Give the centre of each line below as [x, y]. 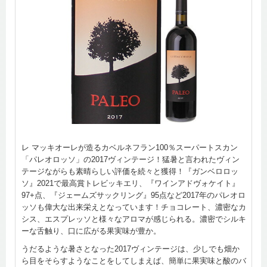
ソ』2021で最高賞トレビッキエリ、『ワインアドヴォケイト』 [131, 183]
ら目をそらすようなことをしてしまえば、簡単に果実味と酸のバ [134, 260]
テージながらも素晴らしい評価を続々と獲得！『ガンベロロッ [130, 171]
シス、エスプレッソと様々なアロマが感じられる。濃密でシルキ [134, 219]
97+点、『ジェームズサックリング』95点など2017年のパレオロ [133, 195]
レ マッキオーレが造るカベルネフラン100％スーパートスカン [130, 147]
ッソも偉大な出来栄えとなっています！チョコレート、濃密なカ [134, 207]
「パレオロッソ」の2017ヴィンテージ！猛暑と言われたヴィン [131, 159]
